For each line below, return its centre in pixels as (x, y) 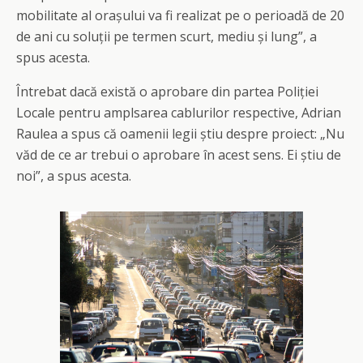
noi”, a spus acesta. (74, 176)
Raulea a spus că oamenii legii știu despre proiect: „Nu (180, 134)
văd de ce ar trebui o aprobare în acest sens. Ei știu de (179, 155)
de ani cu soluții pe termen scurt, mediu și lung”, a (167, 37)
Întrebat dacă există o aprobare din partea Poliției (167, 92)
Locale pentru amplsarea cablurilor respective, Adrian (179, 113)
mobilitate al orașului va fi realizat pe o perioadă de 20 (180, 16)
